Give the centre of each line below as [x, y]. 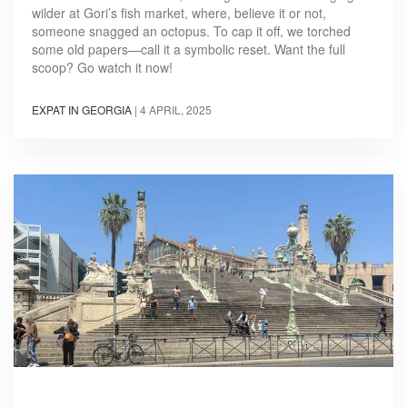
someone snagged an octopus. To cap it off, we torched [191, 30]
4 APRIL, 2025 [176, 109]
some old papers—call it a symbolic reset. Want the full [189, 49]
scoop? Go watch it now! [102, 67]
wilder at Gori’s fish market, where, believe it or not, [179, 12]
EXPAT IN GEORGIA [82, 109]
